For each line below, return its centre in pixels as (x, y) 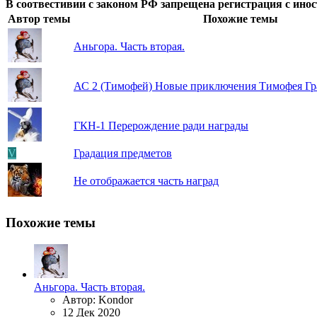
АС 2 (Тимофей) (113, 86)
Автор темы (39, 19)
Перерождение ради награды (177, 126)
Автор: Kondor (98, 299)
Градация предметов (123, 154)
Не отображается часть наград (146, 181)
